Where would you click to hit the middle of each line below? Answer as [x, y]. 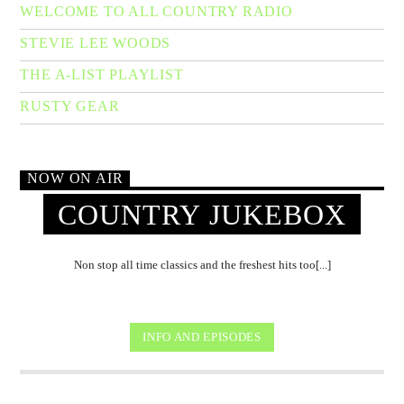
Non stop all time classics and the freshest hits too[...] [202, 264]
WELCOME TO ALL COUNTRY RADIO [156, 11]
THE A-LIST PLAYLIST [102, 74]
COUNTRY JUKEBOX [202, 214]
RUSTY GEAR [70, 106]
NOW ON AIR [75, 179]
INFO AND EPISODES [202, 337]
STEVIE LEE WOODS [96, 42]
